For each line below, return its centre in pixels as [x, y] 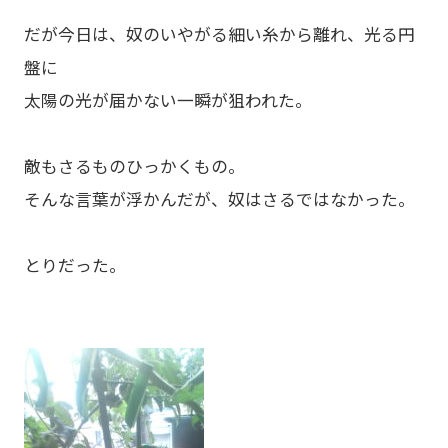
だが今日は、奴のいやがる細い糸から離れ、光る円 [219, 33]
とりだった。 [74, 264]
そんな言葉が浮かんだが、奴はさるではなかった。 [219, 198]
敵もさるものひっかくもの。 [134, 165]
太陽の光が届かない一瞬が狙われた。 [167, 99]
